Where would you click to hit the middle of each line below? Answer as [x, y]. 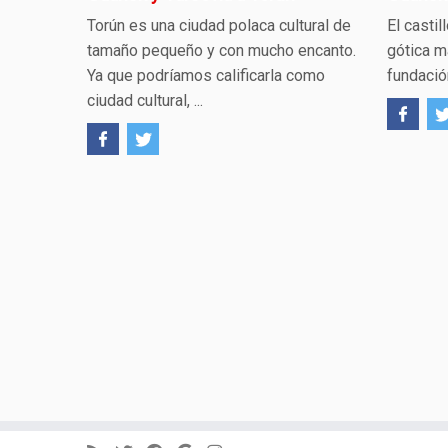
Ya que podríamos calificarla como [206, 75]
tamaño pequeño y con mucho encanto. [221, 50]
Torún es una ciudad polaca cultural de [219, 25]
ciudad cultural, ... [145, 100]
